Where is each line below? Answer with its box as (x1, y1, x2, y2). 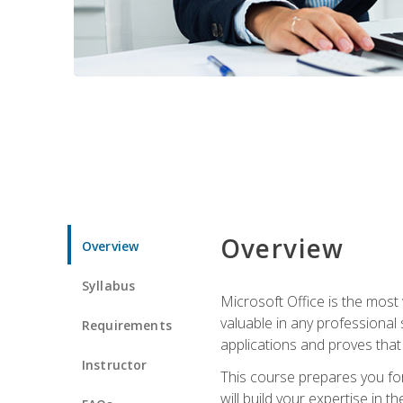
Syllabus (82, 276, 136, 294)
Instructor (82, 355, 148, 373)
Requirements (82, 316, 172, 334)
